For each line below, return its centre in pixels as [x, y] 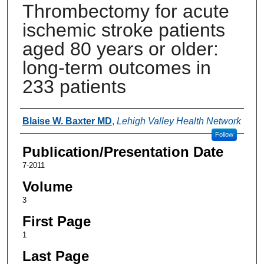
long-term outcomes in [116, 67]
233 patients [74, 86]
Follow [224, 134]
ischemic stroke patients [123, 30]
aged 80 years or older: [120, 49]
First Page [56, 221]
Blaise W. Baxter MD [67, 121]
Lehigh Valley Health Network [179, 121]
